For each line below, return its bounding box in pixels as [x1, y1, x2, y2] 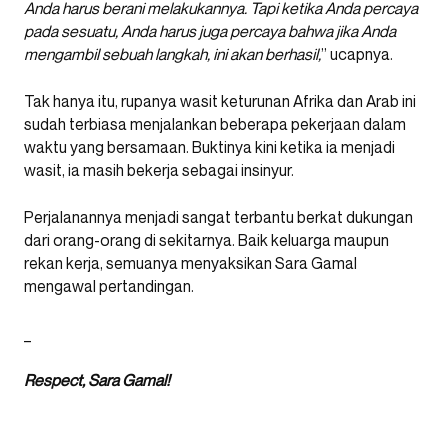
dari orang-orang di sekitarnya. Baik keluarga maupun [24, 229, 389, 250]
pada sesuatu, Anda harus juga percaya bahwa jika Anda [24, 20, 396, 41]
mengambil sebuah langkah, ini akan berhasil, [24, 43, 321, 64]
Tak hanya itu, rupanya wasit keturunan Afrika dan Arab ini [24, 90, 416, 111]
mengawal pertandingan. [24, 275, 194, 296]
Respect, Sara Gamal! [24, 369, 170, 390]
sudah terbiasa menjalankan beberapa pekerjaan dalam [24, 113, 406, 134]
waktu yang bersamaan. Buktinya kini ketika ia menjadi [24, 136, 395, 157]
